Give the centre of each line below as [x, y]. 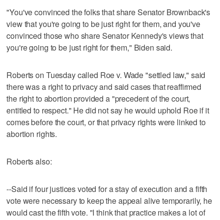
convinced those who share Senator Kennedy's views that [105, 35]
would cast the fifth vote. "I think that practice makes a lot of [106, 212]
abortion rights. [32, 134]
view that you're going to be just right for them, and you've [103, 24]
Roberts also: [29, 161]
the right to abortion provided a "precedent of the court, [98, 98]
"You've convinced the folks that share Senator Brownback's [109, 12]
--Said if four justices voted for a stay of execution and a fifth [107, 189]
